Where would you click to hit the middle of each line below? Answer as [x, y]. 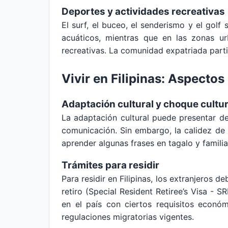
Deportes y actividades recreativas [143, 11]
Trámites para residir [110, 165]
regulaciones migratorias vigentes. [128, 217]
